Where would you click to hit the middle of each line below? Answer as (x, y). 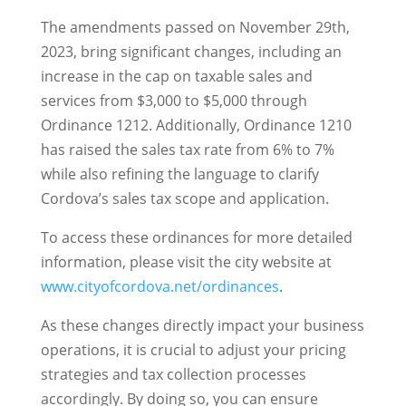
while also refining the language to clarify (179, 174)
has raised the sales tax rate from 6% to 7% (187, 150)
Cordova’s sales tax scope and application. (184, 199)
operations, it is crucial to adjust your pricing (193, 350)
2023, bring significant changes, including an (191, 52)
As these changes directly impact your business (202, 326)
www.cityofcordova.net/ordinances (159, 287)
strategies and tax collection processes (173, 375)
